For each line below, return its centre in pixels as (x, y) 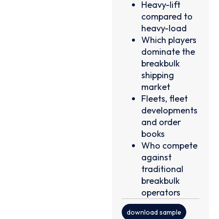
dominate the (168, 51)
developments (170, 110)
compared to (167, 16)
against (157, 157)
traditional (163, 169)
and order (161, 122)
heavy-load (164, 28)
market (156, 87)
